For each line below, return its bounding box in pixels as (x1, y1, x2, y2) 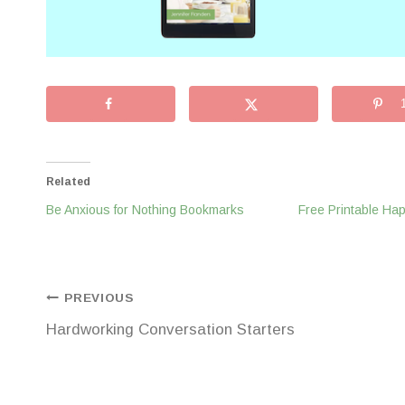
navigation (45, 329, 166, 361)
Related (46, 174, 90, 188)
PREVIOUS (64, 291, 134, 306)
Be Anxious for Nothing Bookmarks (46, 202, 244, 217)
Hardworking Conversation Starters (46, 320, 295, 338)
